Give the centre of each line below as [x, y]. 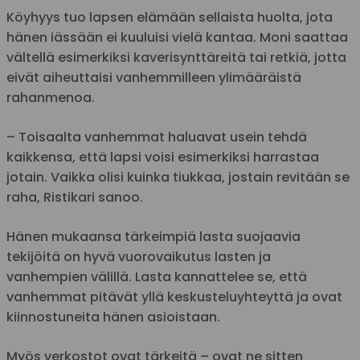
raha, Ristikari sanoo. [75, 197]
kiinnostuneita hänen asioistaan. [113, 317]
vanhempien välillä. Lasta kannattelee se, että [157, 276]
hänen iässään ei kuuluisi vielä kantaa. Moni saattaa [177, 37]
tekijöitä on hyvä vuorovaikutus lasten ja [139, 256]
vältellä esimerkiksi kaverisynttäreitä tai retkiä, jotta [176, 57]
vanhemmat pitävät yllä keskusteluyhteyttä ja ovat [174, 297]
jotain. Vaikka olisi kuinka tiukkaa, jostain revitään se [178, 177]
